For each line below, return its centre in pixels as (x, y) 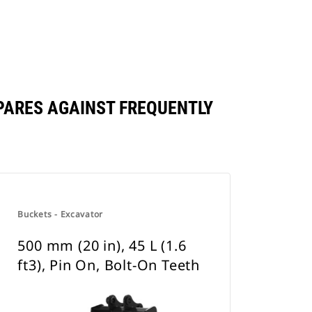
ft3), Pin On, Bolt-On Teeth (109, 265)
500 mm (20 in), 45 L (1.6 (102, 245)
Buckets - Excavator (60, 214)
